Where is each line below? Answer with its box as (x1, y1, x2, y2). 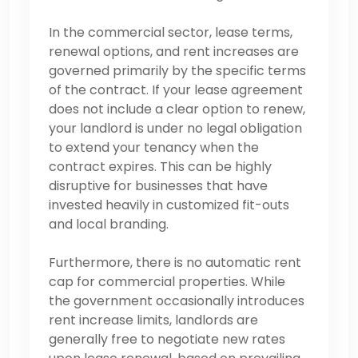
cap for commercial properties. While (49, 272, 285, 291)
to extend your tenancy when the (49, 137, 259, 157)
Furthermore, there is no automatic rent (49, 253, 301, 272)
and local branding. (49, 214, 169, 233)
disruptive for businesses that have (49, 176, 268, 195)
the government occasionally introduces (49, 291, 304, 310)
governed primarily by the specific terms (49, 61, 306, 80)
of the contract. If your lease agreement (49, 80, 303, 99)
